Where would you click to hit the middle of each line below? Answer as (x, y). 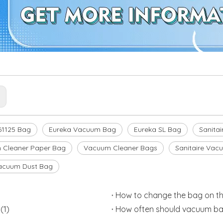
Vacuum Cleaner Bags (120, 148)
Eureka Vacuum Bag (82, 129)
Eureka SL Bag (158, 129)
